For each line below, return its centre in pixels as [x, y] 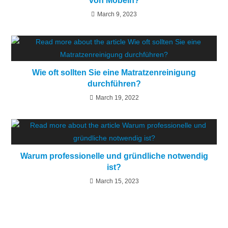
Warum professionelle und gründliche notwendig [114, 156]
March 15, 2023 [117, 181]
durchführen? [114, 84]
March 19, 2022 [117, 98]
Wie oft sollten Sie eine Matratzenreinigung [114, 73]
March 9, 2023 [117, 14]
